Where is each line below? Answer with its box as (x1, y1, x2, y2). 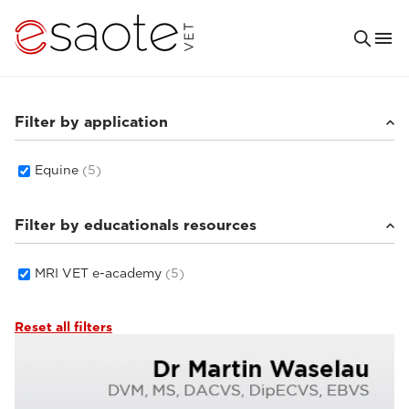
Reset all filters (15, 320, 112, 334)
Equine (35, 163, 82, 177)
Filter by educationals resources (15, 216, 257, 234)
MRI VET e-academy (35, 266, 165, 280)
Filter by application (15, 113, 168, 131)
